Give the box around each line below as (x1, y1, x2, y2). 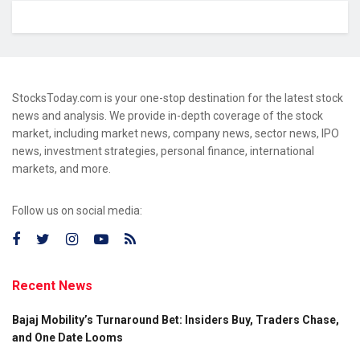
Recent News (12, 278, 92, 294)
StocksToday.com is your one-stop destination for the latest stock (12, 92, 343, 105)
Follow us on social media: (12, 204, 142, 218)
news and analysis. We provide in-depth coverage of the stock (12, 109, 323, 123)
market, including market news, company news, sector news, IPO (12, 127, 339, 141)
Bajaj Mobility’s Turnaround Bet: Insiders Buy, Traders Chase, (12, 313, 339, 327)
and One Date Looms (12, 331, 123, 345)
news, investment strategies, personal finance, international (12, 145, 314, 158)
